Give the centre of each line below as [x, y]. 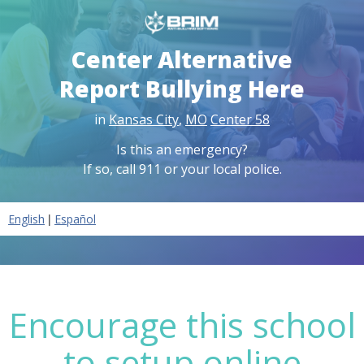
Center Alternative [182, 59]
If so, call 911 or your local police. [182, 169]
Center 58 [240, 119]
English [26, 219]
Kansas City [144, 119]
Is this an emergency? [182, 149]
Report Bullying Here [182, 88]
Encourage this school [182, 324]
